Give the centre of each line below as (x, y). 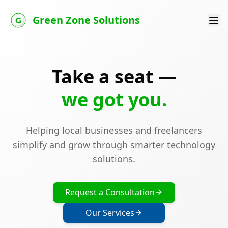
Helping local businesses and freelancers (114, 130)
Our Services (110, 213)
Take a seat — (114, 77)
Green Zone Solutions (86, 20)
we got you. (114, 99)
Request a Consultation (110, 192)
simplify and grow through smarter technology (114, 145)
